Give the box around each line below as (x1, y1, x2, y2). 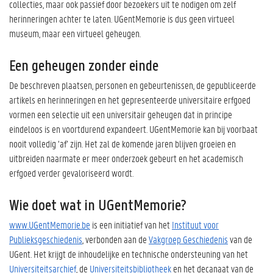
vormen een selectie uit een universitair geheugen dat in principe (9, 107, 232, 121)
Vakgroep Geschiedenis (149, 232, 228, 246)
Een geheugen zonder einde (9, 58, 158, 75)
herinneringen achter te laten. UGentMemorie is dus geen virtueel (9, 12, 235, 25)
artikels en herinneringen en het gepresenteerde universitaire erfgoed (9, 93, 250, 106)
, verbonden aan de (82, 232, 149, 246)
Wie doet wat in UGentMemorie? (9, 197, 186, 214)
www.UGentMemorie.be (9, 218, 90, 231)
